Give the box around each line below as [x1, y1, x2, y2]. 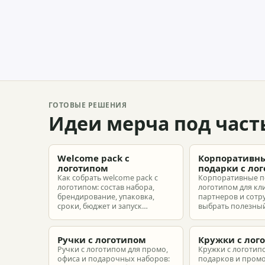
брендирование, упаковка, [57, 192, 154, 202]
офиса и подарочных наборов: [57, 254, 170, 264]
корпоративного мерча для [57, 211, 158, 221]
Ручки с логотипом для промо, [57, 244, 168, 254]
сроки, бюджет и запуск [57, 201, 142, 211]
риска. [198, 230, 221, 240]
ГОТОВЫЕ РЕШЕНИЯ [49, 100, 127, 110]
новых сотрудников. [57, 220, 131, 230]
